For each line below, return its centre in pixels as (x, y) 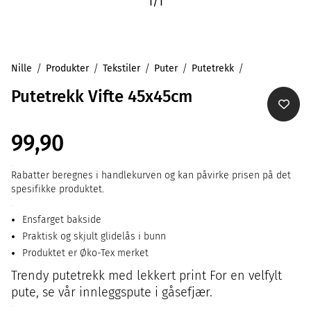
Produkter (67, 68)
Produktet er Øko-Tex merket (85, 253)
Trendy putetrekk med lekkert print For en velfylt (146, 276)
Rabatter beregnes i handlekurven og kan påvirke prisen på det (151, 175)
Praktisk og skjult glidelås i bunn (94, 236)
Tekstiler (121, 68)
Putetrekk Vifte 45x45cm (102, 96)
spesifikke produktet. (58, 189)
